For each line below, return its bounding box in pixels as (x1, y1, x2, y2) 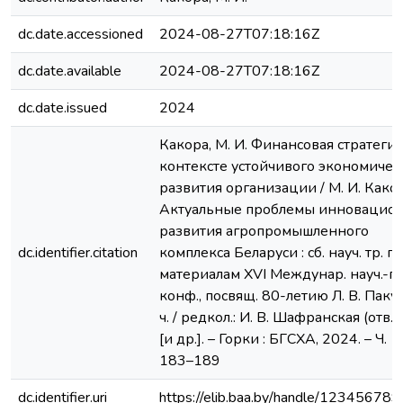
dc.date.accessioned (18, 24, 143, 44)
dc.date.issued (18, 98, 107, 118)
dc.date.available (18, 61, 121, 81)
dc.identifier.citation (18, 243, 138, 263)
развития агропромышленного (159, 221, 369, 241)
